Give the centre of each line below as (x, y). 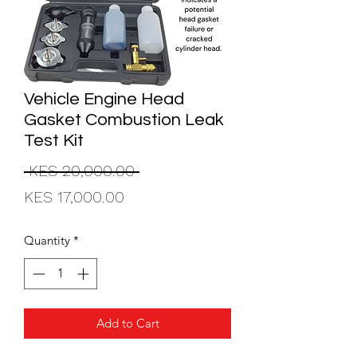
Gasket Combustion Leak (124, 120)
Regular (165, 170)
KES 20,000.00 (82, 171)
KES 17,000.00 (74, 197)
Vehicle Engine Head (104, 99)
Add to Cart (127, 323)
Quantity (47, 240)
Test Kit (54, 141)
